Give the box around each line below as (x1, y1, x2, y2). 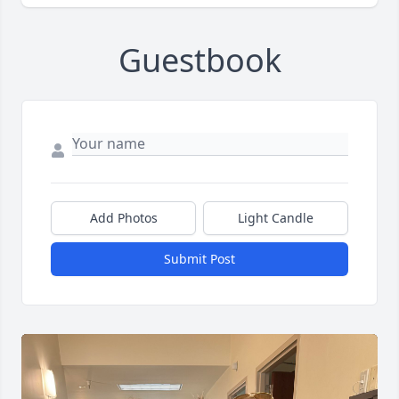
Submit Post (164, 250, 235, 268)
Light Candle (238, 209, 313, 227)
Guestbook (118, 38, 281, 83)
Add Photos (89, 209, 158, 227)
